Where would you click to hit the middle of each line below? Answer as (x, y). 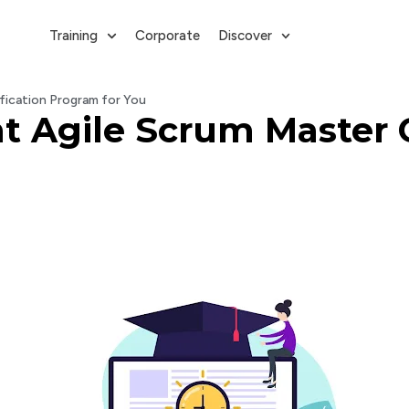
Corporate (167, 36)
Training (73, 36)
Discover (245, 36)
